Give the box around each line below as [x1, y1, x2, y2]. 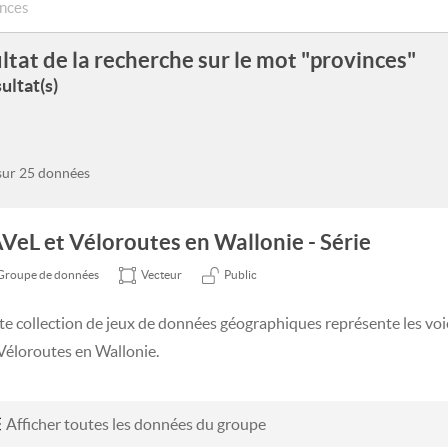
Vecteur [141, 268, 182, 281]
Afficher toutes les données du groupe [6, 415, 266, 433]
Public [224, 268, 257, 281]
